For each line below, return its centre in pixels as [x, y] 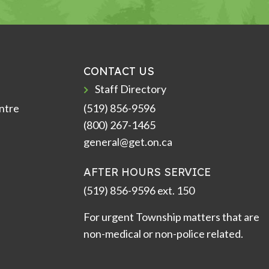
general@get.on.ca [128, 142]
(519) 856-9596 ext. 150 [139, 190]
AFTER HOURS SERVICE [147, 172]
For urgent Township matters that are [171, 216]
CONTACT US [119, 71]
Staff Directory [131, 89]
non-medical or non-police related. [163, 233]
